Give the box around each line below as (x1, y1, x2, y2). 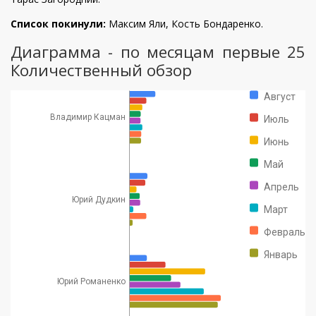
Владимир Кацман (49, 111, 126, 122)
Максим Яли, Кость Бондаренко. (109, 16, 263, 30)
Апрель (264, 181, 299, 193)
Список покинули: (11, 16, 109, 30)
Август (264, 90, 296, 102)
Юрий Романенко (56, 276, 126, 286)
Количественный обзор (11, 59, 192, 81)
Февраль (264, 226, 305, 238)
